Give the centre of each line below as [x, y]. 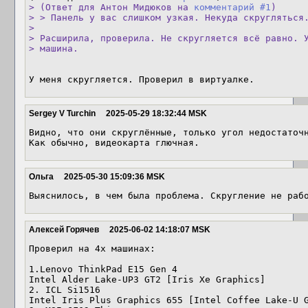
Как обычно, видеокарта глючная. [114, 143]
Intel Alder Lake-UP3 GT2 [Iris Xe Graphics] [147, 279]
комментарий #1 [232, 7]
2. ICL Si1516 [65, 290]
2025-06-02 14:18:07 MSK [160, 230]
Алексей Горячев [64, 230]
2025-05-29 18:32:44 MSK [156, 113]
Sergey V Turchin [62, 113]
